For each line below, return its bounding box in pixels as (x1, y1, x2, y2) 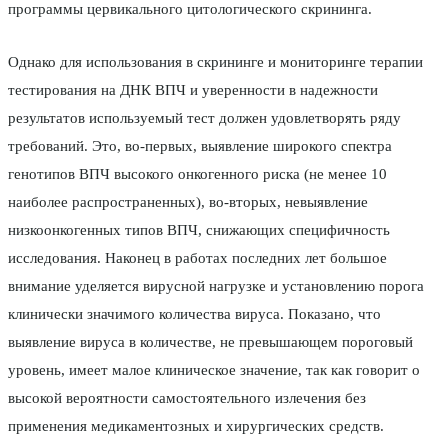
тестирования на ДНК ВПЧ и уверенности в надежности (8, 82, 378, 99)
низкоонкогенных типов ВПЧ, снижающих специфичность (8, 222, 390, 239)
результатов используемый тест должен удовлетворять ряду (8, 110, 401, 127)
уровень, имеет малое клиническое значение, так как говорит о (8, 362, 420, 379)
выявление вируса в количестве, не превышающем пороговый (8, 334, 413, 351)
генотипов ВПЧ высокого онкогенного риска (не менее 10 (8, 166, 387, 183)
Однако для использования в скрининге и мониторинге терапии (8, 54, 423, 71)
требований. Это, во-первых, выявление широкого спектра (8, 138, 392, 155)
